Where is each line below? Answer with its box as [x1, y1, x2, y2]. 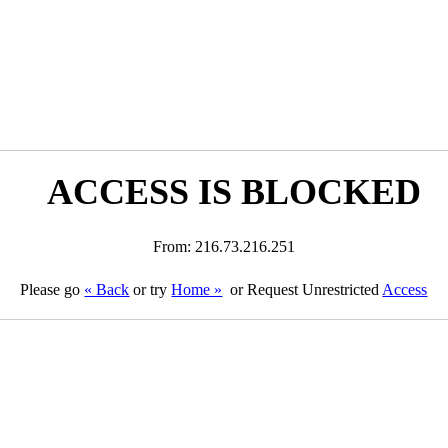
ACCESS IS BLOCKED [46, 172, 421, 212]
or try [129, 281, 172, 298]
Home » [171, 281, 223, 298]
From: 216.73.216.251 [152, 238, 295, 255]
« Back [84, 281, 130, 298]
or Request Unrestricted [226, 281, 383, 298]
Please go [20, 281, 85, 298]
